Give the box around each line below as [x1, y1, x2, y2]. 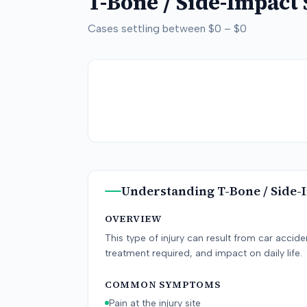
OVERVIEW [105, 212, 162, 225]
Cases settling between [88, 22, 208, 35]
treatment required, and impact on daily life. [105, 247, 302, 259]
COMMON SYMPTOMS [105, 278, 221, 291]
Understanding [121, 182, 217, 199]
